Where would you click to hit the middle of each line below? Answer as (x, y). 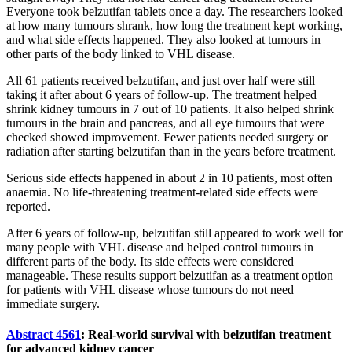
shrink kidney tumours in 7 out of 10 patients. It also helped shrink (170, 108)
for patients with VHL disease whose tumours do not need (150, 289)
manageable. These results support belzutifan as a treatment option (170, 275)
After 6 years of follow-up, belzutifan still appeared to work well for (174, 233)
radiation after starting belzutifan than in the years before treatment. (171, 151)
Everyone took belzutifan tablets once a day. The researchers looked (174, 11)
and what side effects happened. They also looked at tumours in (163, 39)
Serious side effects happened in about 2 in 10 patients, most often (169, 178)
